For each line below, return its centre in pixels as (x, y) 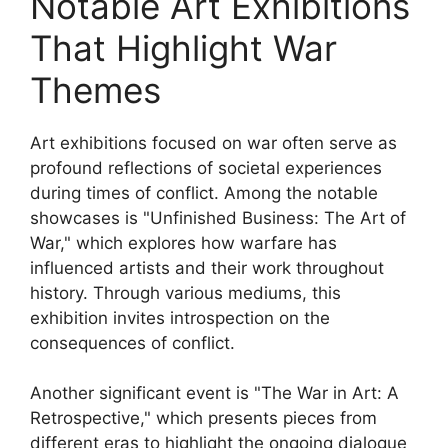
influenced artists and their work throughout (207, 267)
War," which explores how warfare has (183, 242)
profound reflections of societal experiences (206, 167)
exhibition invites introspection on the (180, 317)
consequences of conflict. (132, 342)
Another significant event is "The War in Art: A (214, 393)
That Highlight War (183, 47)
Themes (95, 89)
